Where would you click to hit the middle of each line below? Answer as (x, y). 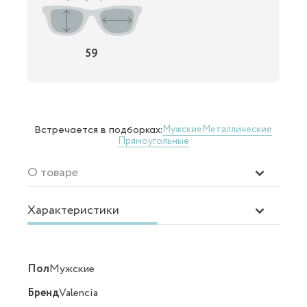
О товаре (53, 172)
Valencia (78, 293)
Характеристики (73, 210)
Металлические (237, 130)
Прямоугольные (153, 141)
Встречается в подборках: (99, 129)
